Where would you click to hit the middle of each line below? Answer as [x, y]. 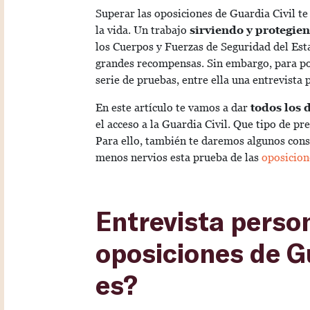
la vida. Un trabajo [143, 30]
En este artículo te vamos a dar [173, 108]
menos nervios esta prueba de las [179, 158]
